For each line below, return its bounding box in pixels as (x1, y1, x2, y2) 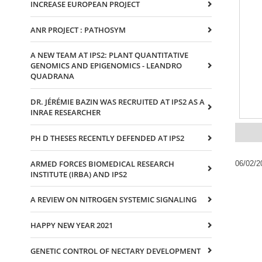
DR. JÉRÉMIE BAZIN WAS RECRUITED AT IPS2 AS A (30, 96, 205, 108)
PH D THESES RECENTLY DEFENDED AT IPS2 (30, 132, 184, 143)
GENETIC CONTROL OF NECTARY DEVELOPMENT (30, 245, 201, 256)
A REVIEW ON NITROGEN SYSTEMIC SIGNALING (30, 194, 196, 205)
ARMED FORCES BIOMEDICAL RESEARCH (30, 158, 174, 169)
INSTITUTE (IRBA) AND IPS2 (30, 168, 127, 180)
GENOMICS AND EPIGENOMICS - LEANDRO (30, 60, 182, 71)
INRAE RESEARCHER (30, 107, 101, 118)
